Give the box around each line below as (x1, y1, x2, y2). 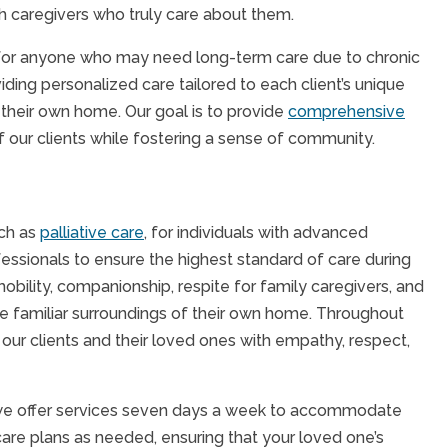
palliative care (40, 223, 144, 242)
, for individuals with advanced (144, 223, 368, 242)
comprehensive (288, 102, 405, 121)
